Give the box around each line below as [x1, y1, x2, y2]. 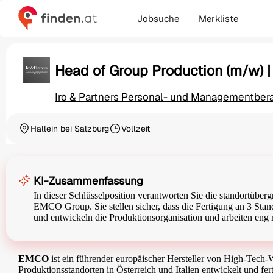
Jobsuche [137, 12, 179, 24]
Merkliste [199, 12, 238, 24]
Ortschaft [18, 128, 54, 140]
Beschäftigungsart [108, 128, 180, 140]
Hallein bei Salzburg [30, 123, 109, 135]
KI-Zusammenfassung [34, 174, 143, 188]
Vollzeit [121, 123, 150, 135]
